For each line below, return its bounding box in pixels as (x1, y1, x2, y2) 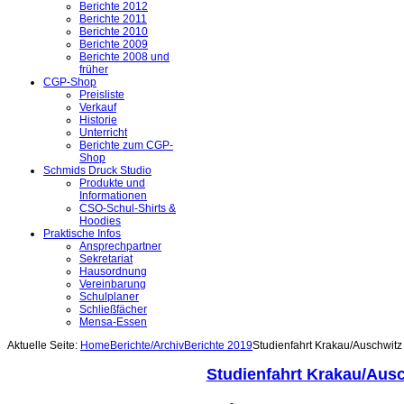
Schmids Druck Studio (43, 164, 151, 178)
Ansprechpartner (79, 240, 161, 253)
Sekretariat (79, 252, 133, 266)
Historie (79, 114, 117, 127)
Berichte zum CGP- (79, 139, 173, 152)
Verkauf (79, 101, 116, 115)
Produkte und (79, 177, 145, 190)
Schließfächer (79, 303, 147, 317)
